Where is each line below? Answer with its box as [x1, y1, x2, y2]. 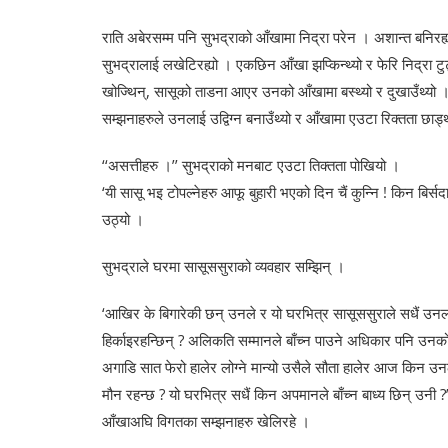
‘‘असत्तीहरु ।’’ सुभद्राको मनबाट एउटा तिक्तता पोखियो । [102, 155, 400, 176]
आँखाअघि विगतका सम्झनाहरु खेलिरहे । [102, 411, 310, 432]
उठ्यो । [102, 209, 144, 230]
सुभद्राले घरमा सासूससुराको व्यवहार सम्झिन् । [102, 256, 345, 277]
